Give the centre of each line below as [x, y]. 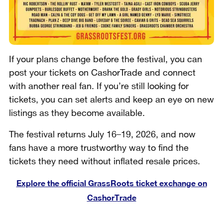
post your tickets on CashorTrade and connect [102, 73]
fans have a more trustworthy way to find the [99, 148]
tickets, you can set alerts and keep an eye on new [111, 100]
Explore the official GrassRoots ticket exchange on [111, 183]
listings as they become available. [77, 113]
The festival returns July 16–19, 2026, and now [102, 135]
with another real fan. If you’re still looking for [99, 86]
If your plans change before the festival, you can [106, 59]
